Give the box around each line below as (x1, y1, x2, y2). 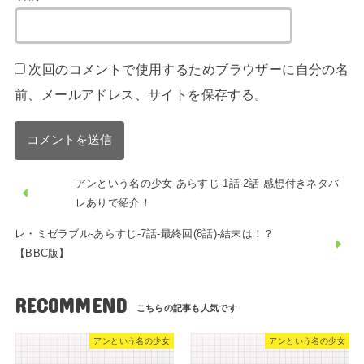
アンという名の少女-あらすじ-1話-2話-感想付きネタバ (75, 176, 340, 189)
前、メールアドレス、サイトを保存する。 (14, 87, 268, 102)
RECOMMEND (14, 293, 128, 318)
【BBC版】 (14, 247, 70, 260)
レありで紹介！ (75, 196, 151, 209)
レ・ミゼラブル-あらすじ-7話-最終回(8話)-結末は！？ (14, 227, 275, 240)
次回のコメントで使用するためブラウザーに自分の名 (28, 62, 349, 77)
